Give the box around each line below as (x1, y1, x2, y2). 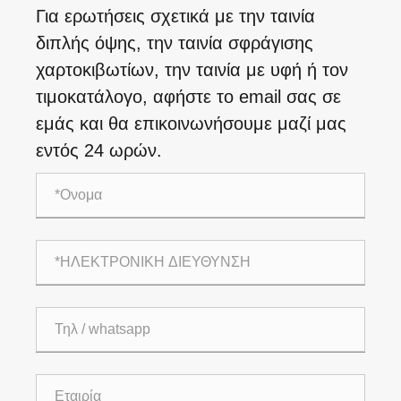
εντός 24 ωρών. (36, 141, 162, 161)
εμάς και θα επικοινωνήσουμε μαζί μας (36, 114, 346, 134)
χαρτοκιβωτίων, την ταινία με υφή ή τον (36, 60, 348, 81)
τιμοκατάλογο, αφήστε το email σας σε (36, 87, 341, 107)
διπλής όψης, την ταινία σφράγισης (36, 33, 313, 54)
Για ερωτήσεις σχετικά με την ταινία (36, 6, 315, 27)
